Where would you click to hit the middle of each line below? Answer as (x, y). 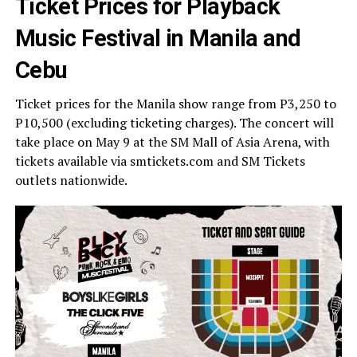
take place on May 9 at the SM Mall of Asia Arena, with (172, 141)
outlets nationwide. (71, 180)
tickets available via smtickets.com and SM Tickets (160, 161)
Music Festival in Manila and (158, 38)
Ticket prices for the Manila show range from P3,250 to (175, 103)
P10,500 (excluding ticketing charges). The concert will (174, 122)
